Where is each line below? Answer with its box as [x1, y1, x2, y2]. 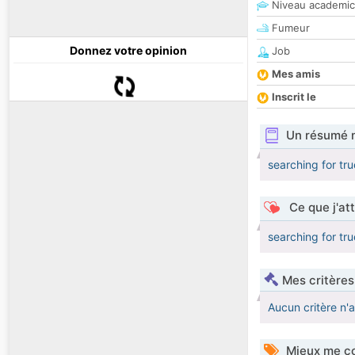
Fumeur [269, 21, 310, 35]
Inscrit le [272, 90, 316, 104]
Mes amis [272, 67, 320, 81]
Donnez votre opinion [70, 44, 187, 58]
